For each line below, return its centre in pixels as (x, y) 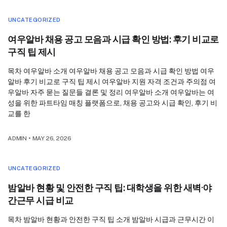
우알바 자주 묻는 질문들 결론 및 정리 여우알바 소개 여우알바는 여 (111, 92)
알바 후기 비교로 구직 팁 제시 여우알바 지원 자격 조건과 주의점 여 (112, 82)
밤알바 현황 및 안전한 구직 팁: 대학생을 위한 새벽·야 (110, 188)
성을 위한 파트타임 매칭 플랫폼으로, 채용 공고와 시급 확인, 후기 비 (112, 103)
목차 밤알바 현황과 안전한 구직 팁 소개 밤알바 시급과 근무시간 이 (111, 220)
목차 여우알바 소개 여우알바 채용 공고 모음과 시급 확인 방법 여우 (111, 71)
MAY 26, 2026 (52, 139)
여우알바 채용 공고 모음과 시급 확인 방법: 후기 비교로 (113, 40)
